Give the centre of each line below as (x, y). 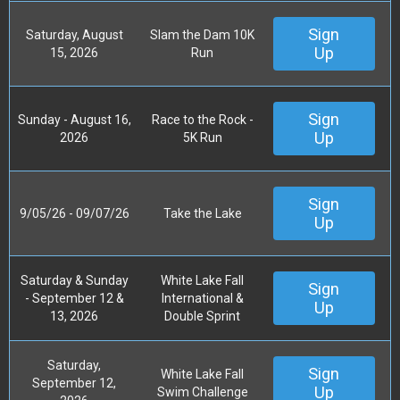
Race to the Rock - (202, 119)
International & (202, 298)
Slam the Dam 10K (202, 34)
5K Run (202, 137)
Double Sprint (202, 316)
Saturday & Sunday (74, 280)
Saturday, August (74, 34)
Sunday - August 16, (74, 119)
